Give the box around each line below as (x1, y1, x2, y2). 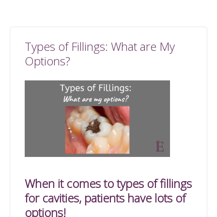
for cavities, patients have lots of (25, 189, 186, 206)
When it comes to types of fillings (25, 175, 192, 191)
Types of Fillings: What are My (25, 38, 175, 54)
